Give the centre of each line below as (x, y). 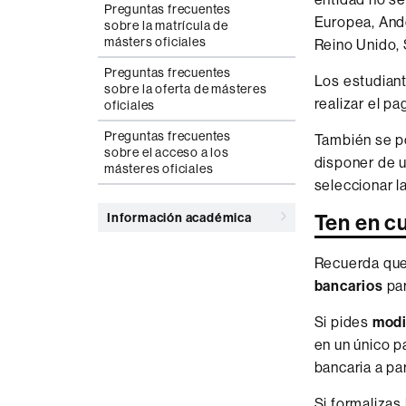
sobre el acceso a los (167, 152)
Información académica (179, 217)
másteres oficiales (159, 169)
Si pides (343, 322)
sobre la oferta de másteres (186, 89)
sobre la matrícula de (166, 25)
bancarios (348, 285)
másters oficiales (155, 42)
